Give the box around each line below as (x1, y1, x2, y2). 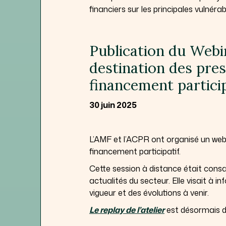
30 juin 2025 (89, 99, 137, 110)
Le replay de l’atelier (89, 204, 164, 215)
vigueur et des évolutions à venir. (89, 187, 209, 198)
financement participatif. (89, 145, 181, 157)
